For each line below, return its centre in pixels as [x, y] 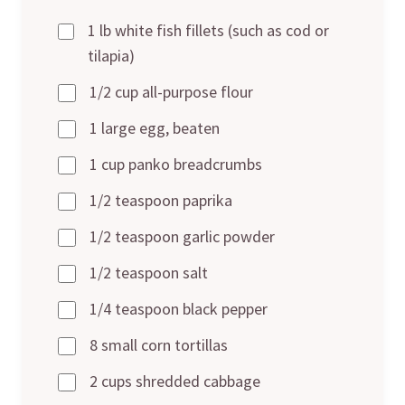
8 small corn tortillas [159, 344]
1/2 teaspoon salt [149, 272]
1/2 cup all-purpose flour [171, 91]
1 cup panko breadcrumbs [176, 164]
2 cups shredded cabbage [175, 381]
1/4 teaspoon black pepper [179, 308]
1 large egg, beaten [155, 127]
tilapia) [111, 55]
